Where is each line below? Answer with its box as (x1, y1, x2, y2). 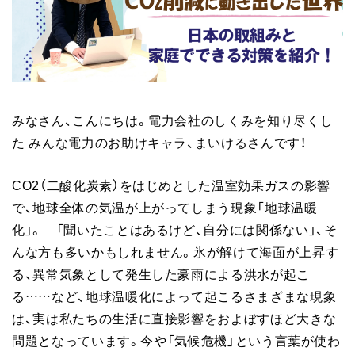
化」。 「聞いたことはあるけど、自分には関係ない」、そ (12, 219, 338, 239)
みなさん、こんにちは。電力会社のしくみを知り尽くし (12, 109, 334, 129)
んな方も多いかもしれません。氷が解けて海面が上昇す (12, 241, 339, 261)
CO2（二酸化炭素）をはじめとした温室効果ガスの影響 (12, 174, 330, 194)
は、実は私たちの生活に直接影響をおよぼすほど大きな (12, 307, 337, 327)
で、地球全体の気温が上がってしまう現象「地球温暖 (12, 197, 318, 216)
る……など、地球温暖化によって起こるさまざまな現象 (12, 285, 337, 305)
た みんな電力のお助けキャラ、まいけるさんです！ (12, 132, 307, 151)
